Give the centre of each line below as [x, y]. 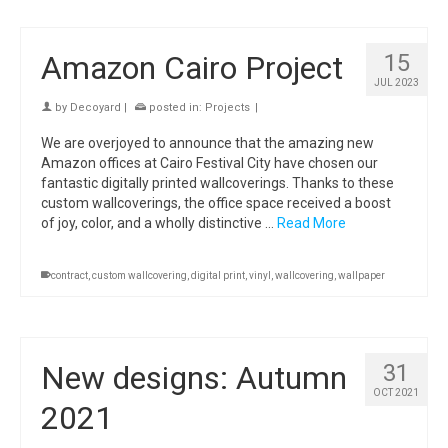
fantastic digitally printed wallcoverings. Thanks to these [217, 183]
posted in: [175, 107]
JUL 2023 [396, 82]
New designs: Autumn [194, 378]
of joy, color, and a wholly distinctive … [159, 223]
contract [69, 275]
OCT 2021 [396, 392]
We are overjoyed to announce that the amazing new [207, 143]
